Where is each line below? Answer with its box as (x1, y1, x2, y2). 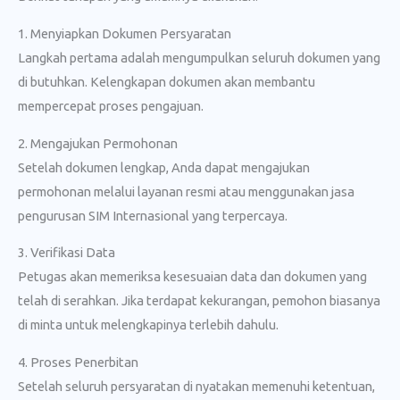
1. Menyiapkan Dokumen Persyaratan (18, 25, 231, 41)
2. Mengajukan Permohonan (18, 135, 178, 151)
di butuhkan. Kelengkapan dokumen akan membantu (18, 73, 315, 89)
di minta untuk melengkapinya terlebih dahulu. (18, 317, 279, 333)
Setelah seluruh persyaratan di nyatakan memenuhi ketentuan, (18, 378, 375, 394)
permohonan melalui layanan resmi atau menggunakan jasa (18, 183, 354, 199)
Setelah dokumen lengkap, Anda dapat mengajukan (18, 159, 310, 175)
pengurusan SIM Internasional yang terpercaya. (18, 207, 287, 223)
